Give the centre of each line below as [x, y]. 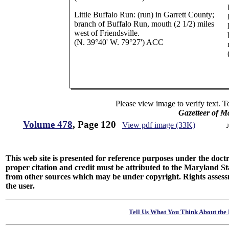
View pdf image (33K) [158, 125]
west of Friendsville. [107, 33]
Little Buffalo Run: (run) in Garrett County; [144, 15]
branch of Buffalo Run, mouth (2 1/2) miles [144, 24]
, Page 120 [94, 124]
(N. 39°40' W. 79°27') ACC [119, 42]
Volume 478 [48, 124]
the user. [20, 186]
